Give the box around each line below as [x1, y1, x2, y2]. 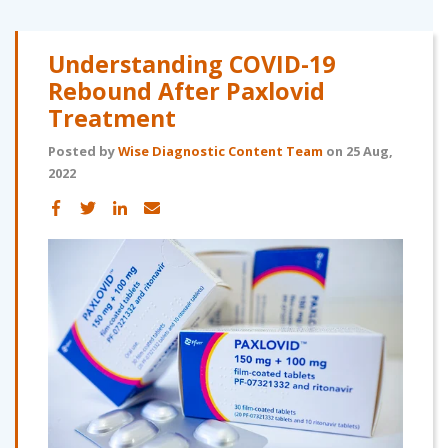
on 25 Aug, [323, 141, 393, 160]
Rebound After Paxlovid [48, 74, 325, 107]
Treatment [48, 101, 176, 134]
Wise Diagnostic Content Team [118, 141, 323, 160]
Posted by [48, 141, 118, 160]
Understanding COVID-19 [48, 47, 335, 80]
